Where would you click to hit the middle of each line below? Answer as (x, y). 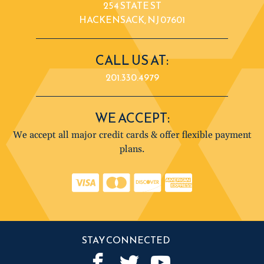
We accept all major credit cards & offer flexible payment (132, 135)
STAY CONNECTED (126, 240)
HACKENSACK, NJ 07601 (132, 19)
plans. (132, 149)
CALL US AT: (132, 60)
